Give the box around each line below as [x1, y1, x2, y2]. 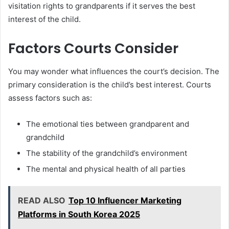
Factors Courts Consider [8, 39, 178, 58]
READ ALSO [18, 195, 65, 205]
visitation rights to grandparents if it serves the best [8, 1, 195, 11]
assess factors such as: [8, 93, 92, 103]
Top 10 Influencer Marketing [68, 195, 181, 205]
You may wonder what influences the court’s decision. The [8, 66, 219, 76]
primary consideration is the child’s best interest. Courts [8, 79, 211, 89]
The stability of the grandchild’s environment [26, 148, 187, 158]
